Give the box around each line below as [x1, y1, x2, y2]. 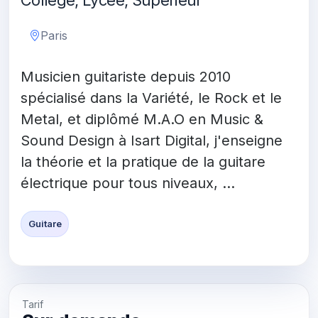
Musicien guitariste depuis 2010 [21, 67, 231, 85]
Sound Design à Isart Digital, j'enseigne [21, 131, 283, 149]
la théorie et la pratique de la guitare [21, 153, 265, 170]
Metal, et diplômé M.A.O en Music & [21, 110, 263, 128]
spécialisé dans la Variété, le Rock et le [21, 89, 282, 106]
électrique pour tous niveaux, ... [21, 174, 235, 192]
